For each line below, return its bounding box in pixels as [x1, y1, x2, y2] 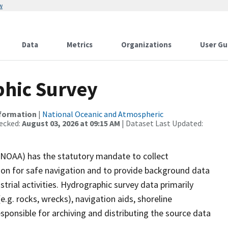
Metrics [67, 40, 93, 49]
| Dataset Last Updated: [120, 118, 203, 128]
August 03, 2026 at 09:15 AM [22, 118, 120, 128]
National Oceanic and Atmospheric [42, 109, 163, 119]
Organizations [121, 40, 172, 49]
